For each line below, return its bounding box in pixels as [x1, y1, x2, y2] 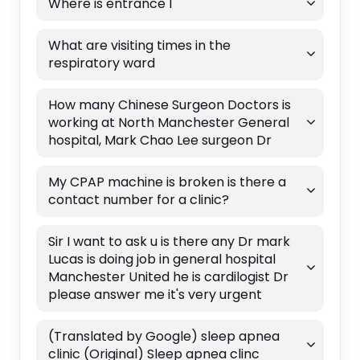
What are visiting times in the [47, 35, 231, 55]
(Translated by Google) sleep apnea [47, 326, 280, 346]
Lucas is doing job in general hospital [47, 249, 276, 268]
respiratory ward [47, 53, 155, 72]
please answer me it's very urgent [47, 284, 262, 304]
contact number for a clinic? [47, 190, 229, 209]
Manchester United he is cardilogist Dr [47, 267, 288, 286]
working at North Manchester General [47, 112, 289, 132]
